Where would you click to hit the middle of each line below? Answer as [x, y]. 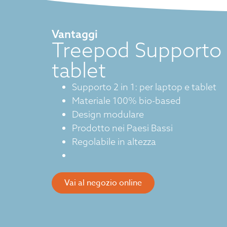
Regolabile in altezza [114, 142]
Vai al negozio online [103, 183]
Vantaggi [75, 34]
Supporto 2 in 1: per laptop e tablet [144, 87]
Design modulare [108, 115]
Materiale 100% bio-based [126, 101]
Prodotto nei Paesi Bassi [122, 128]
